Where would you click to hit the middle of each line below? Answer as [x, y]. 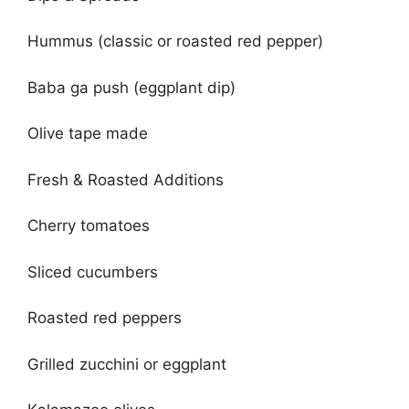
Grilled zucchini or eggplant [127, 364]
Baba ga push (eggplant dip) [131, 87]
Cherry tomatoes [89, 226]
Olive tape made [88, 134]
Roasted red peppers [105, 318]
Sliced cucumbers [93, 272]
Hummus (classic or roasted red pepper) [175, 42]
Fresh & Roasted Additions [126, 179]
